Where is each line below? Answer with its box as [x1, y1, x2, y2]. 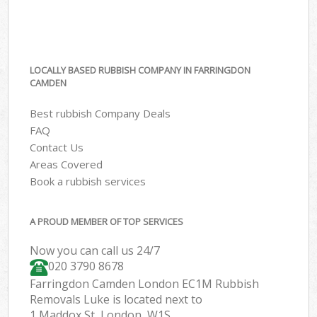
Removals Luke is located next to [30, 292, 203, 308]
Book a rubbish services [30, 173, 146, 188]
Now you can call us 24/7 [30, 243, 161, 259]
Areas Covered [30, 156, 103, 171]
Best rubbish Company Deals [30, 105, 171, 120]
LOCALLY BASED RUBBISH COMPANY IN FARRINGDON [30, 64, 251, 77]
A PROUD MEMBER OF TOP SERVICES [30, 215, 184, 229]
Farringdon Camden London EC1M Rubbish [30, 276, 260, 292]
